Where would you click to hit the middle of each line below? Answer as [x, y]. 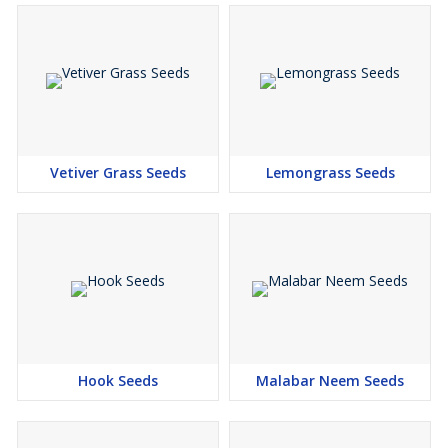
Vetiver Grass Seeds [118, 172]
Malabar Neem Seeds [330, 380]
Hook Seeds [118, 380]
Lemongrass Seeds [330, 172]
